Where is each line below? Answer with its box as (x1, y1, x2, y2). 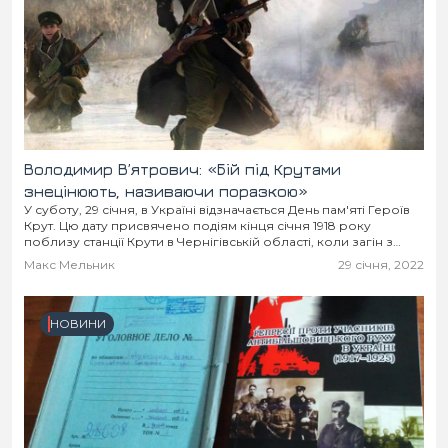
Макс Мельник (24, 257, 115, 272)
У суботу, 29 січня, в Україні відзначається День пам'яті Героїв (24, 202, 410, 217)
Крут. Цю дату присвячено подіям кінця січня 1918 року (24, 218, 371, 233)
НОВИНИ (50, 316, 106, 331)
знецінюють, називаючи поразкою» (24, 182, 308, 200)
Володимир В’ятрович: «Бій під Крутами (24, 160, 341, 178)
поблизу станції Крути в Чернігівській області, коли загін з (24, 234, 393, 249)
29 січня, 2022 (338, 257, 424, 272)
